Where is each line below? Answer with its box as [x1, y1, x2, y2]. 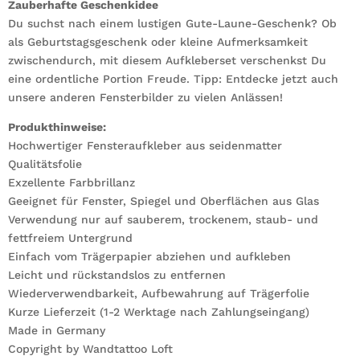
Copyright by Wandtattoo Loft [8, 342, 173, 356]
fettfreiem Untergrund [8, 231, 133, 245]
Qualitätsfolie [8, 157, 82, 171]
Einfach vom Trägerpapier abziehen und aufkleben [8, 250, 291, 264]
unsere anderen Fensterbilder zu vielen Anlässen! [8, 91, 283, 104]
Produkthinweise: [8, 121, 106, 134]
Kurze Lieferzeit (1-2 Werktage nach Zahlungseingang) [8, 305, 309, 319]
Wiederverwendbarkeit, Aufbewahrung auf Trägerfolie [8, 287, 309, 301]
